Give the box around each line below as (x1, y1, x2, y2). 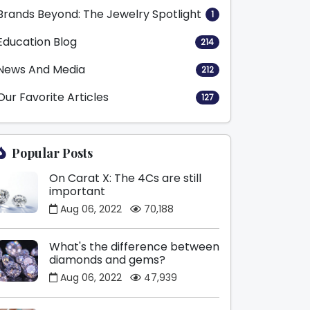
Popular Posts (12, 145, 93, 161)
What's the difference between (49, 239, 219, 255)
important (49, 183, 105, 199)
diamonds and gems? (49, 252, 165, 268)
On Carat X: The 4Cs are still (49, 170, 201, 186)
